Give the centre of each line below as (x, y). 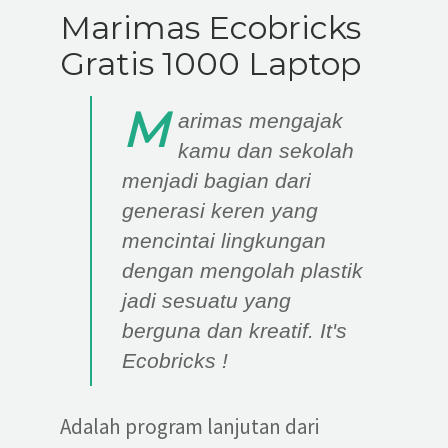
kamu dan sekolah (266, 150)
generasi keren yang (220, 210)
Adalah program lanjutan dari (189, 426)
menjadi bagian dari (216, 180)
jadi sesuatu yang (206, 300)
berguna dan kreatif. (221, 330)
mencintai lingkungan (224, 240)
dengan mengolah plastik (242, 270)
